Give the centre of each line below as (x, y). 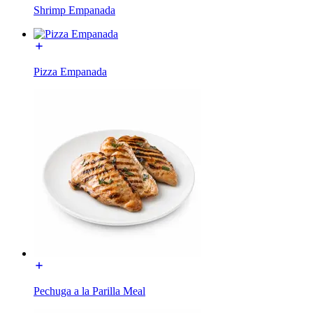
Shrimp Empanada (74, 10)
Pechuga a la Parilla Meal (89, 291)
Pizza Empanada (70, 71)
